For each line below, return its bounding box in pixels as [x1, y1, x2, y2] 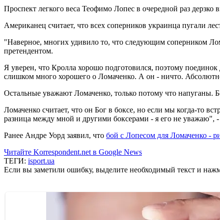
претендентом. [4, 46, 53, 55]
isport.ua [28, 156, 55, 165]
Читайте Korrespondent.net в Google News [4, 147, 142, 156]
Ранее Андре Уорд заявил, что [4, 131, 106, 139]
